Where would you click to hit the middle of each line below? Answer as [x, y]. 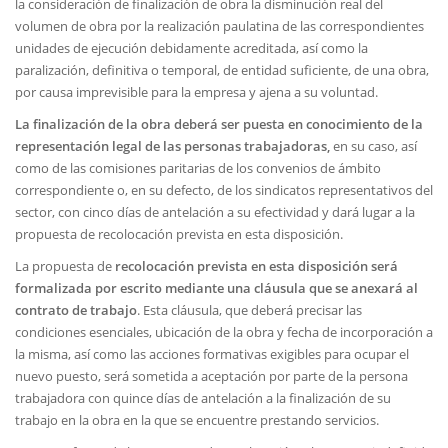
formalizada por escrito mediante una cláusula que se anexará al [216, 288]
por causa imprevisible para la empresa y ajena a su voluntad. [196, 92]
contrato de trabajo [76, 310]
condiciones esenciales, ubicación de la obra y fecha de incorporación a [224, 332]
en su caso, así [373, 146]
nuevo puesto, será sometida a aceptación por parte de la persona [211, 376]
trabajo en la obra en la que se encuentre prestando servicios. [197, 420]
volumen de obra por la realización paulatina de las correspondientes [219, 26]
